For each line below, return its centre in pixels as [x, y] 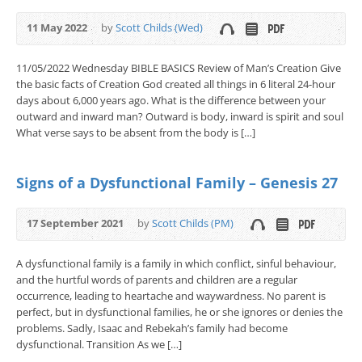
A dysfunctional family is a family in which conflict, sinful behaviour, [176, 263]
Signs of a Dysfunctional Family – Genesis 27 [177, 182]
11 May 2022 [57, 27]
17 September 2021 [75, 223]
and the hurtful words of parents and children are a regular [157, 279]
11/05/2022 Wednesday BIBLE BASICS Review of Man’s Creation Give [179, 67]
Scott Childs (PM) [193, 223]
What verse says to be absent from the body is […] [136, 132]
